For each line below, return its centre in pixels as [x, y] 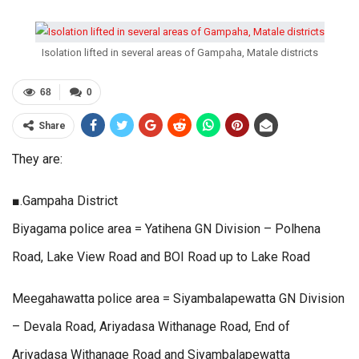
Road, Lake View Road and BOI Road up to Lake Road [161, 257]
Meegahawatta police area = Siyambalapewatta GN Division [178, 299]
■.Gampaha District [65, 201]
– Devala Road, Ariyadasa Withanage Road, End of [151, 327]
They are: [37, 159]
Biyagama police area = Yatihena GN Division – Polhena [166, 229]
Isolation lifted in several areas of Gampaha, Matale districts [179, 53]
